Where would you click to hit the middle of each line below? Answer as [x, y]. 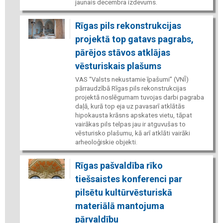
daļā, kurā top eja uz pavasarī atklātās [130, 106]
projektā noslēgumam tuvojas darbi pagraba [139, 97]
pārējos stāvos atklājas [122, 52]
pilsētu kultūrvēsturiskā [123, 192]
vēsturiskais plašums [118, 66]
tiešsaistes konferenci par [128, 179]
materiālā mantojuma [119, 206]
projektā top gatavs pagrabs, [134, 39]
